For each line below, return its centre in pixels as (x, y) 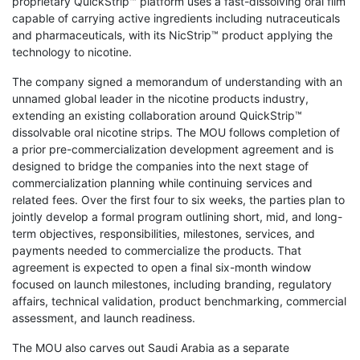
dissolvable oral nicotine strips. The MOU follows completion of (176, 133)
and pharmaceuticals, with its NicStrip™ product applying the (172, 35)
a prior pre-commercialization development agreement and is (173, 149)
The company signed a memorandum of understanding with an (177, 82)
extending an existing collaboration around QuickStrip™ (157, 116)
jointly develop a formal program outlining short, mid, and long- (177, 217)
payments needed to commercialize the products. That (157, 251)
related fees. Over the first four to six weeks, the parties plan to (178, 200)
